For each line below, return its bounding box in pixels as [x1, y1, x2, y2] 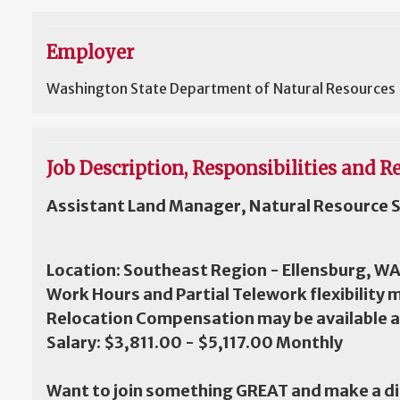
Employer [46, 41, 134, 63]
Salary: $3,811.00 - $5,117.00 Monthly [46, 332, 343, 353]
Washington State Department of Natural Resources [46, 79, 396, 97]
